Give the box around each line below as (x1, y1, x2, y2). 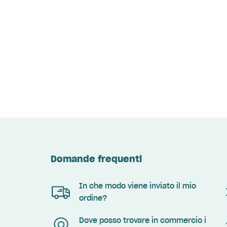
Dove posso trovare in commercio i (79, 216, 206, 225)
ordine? (79, 194, 107, 203)
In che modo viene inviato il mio (79, 181, 196, 191)
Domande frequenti (51, 153, 142, 165)
